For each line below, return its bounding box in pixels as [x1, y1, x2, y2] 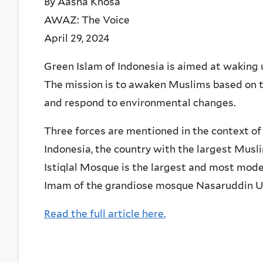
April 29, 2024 [44, 32, 110, 44]
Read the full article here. [44, 207, 166, 220]
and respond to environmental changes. [44, 96, 235, 109]
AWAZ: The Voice [44, 14, 130, 26]
